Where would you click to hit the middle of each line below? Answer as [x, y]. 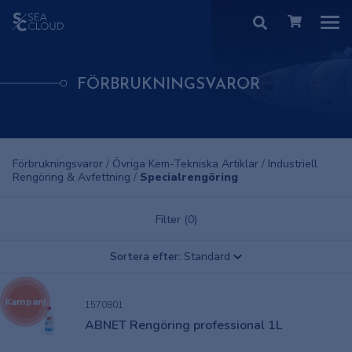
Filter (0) [176, 220]
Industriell [293, 164]
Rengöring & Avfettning [73, 177]
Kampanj [25, 301]
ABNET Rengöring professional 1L [183, 325]
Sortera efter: [146, 257]
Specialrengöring [189, 177]
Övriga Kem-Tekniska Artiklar [187, 164]
